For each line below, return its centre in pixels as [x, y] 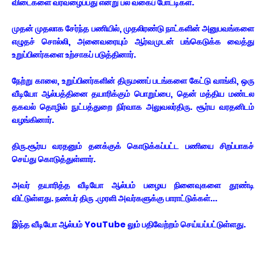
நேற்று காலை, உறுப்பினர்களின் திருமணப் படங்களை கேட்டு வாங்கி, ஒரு [133, 81]
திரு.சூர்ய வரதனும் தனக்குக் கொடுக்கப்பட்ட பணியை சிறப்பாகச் [133, 146]
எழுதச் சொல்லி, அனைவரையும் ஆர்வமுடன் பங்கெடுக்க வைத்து [133, 42]
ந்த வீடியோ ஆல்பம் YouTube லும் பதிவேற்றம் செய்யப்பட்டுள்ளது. [133, 224]
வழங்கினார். [34, 120]
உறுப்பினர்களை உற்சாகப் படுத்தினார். [75, 55]
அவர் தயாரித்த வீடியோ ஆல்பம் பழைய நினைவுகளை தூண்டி [133, 185]
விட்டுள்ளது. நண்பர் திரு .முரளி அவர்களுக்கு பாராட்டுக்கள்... [115, 198]
